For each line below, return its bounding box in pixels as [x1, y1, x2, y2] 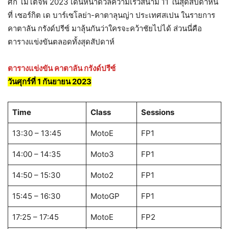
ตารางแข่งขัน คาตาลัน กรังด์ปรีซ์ [8, 63, 116, 74]
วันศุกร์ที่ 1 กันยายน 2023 [8, 77, 91, 87]
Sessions [141, 107, 174, 118]
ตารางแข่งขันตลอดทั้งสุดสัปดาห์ [8, 37, 114, 47]
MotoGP [90, 191, 120, 201]
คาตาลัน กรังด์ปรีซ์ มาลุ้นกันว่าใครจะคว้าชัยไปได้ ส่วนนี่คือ [8, 24, 202, 34]
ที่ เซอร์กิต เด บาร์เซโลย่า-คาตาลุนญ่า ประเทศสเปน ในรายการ [8, 10, 215, 20]
